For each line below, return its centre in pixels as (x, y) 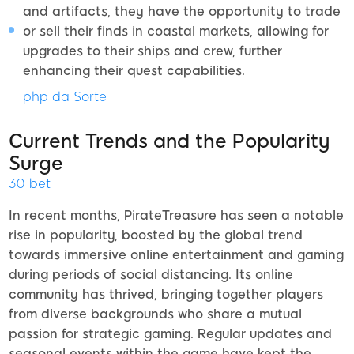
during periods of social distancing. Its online (151, 274)
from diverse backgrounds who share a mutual (155, 314)
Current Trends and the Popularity (169, 141)
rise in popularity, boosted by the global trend (156, 235)
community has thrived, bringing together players (166, 294)
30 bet (30, 183)
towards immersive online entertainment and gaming (176, 254)
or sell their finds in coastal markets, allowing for (176, 31)
